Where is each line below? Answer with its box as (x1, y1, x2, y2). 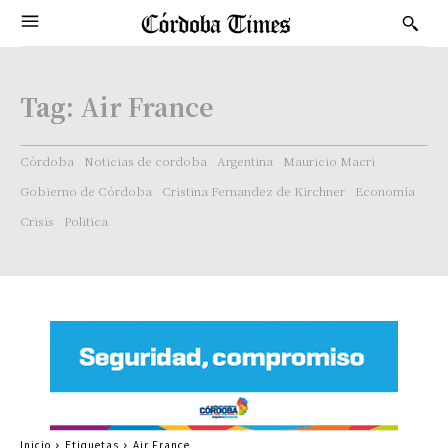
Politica (64, 212, 108, 229)
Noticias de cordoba (84, 152, 207, 169)
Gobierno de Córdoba (20, 182, 152, 199)
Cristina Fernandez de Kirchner (162, 182, 345, 199)
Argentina (217, 152, 273, 169)
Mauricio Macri (283, 152, 375, 169)
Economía (355, 182, 415, 199)
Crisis (20, 212, 54, 229)
